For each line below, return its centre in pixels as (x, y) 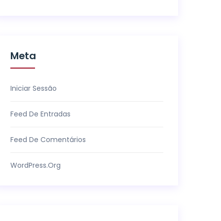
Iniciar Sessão (34, 88)
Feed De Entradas (40, 114)
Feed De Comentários (48, 140)
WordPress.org (36, 165)
